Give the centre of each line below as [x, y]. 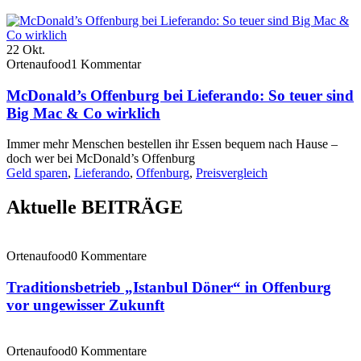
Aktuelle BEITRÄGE [95, 207]
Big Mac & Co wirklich [83, 113]
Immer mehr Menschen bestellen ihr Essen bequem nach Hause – [172, 144]
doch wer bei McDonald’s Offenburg [101, 159]
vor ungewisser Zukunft [85, 305]
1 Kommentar [106, 64]
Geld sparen [37, 173]
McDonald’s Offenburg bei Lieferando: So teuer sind [180, 95]
